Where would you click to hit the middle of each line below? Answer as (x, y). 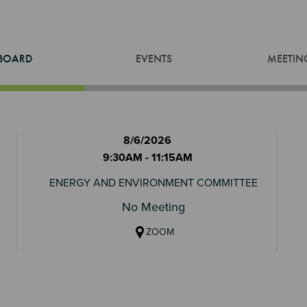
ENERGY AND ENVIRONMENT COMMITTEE (153, 183)
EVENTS (153, 59)
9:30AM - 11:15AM (147, 158)
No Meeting (153, 207)
